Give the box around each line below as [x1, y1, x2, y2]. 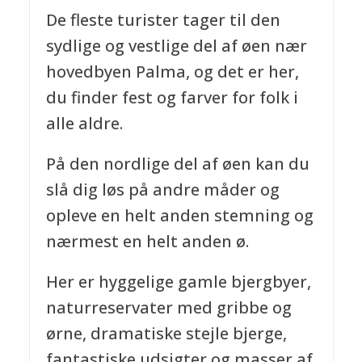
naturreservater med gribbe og [45, 296, 292, 318]
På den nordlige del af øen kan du [45, 152, 309, 175]
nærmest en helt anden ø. [45, 229, 249, 252]
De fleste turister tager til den [45, 8, 280, 31]
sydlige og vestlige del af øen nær [45, 34, 307, 57]
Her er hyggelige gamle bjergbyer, [45, 270, 311, 293]
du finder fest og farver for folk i [45, 86, 298, 108]
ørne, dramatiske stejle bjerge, [45, 322, 287, 344]
